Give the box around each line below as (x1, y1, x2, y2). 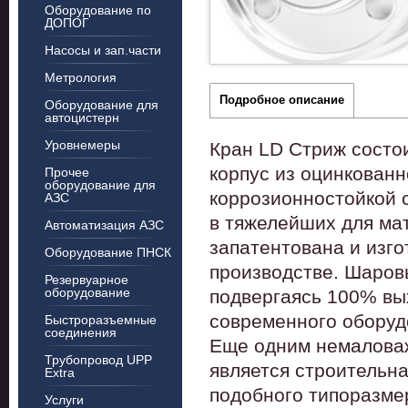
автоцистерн (45, 110, 119, 125)
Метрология (45, 70, 117, 85)
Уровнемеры (45, 138, 120, 152)
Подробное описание (219, 93, 344, 107)
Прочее (45, 165, 89, 179)
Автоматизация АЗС (45, 218, 164, 232)
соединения (45, 325, 117, 340)
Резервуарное (45, 272, 128, 287)
